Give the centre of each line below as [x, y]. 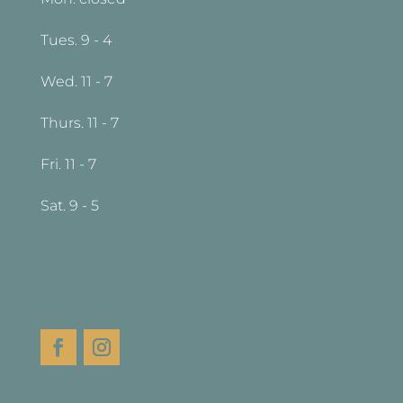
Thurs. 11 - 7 [79, 122]
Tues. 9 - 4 [76, 40]
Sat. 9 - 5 [69, 205]
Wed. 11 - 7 [76, 81]
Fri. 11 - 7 [68, 164]
